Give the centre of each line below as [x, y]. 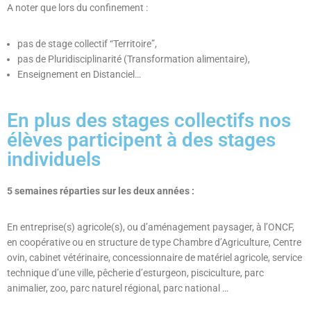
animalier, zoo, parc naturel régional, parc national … [118, 288]
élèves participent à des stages [141, 140]
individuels [54, 159]
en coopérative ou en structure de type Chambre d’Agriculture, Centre [154, 242]
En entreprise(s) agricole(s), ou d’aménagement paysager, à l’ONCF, [151, 227]
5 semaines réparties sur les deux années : [101, 191]
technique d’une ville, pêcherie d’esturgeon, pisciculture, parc [135, 272]
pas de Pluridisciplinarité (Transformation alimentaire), [134, 59]
